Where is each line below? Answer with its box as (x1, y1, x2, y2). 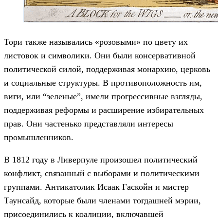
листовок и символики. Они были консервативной (4, 51, 196, 61)
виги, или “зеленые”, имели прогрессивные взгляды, (4, 91, 202, 102)
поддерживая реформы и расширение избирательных (4, 105, 204, 115)
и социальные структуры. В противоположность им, (4, 78, 202, 88)
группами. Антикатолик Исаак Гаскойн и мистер (4, 182, 189, 192)
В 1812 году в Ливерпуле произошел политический (4, 155, 198, 165)
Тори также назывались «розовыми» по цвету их (4, 37, 188, 47)
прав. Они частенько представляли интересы (4, 119, 173, 129)
